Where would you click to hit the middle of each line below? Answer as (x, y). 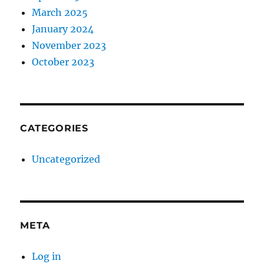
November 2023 (69, 46)
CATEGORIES (54, 128)
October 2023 (63, 62)
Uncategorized (66, 159)
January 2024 (63, 29)
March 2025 (60, 13)
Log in (47, 257)
